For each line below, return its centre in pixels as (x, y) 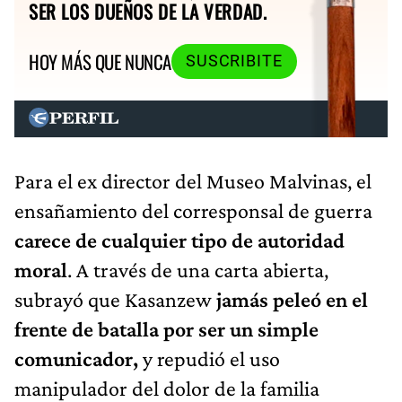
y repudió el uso (209, 359)
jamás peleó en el (292, 300)
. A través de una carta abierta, (198, 270)
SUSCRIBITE (234, 61)
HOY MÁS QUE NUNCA (100, 61)
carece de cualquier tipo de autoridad (179, 240)
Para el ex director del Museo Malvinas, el (193, 181)
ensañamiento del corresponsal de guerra (193, 211)
